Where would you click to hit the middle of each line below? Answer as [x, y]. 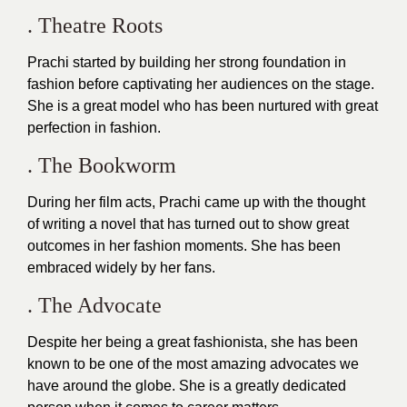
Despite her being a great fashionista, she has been [193, 342]
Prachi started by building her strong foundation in [187, 62]
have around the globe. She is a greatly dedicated [187, 385]
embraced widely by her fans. [121, 267]
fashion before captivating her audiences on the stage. [201, 84]
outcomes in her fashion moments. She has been [184, 245]
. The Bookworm [102, 165]
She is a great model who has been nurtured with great [203, 105]
